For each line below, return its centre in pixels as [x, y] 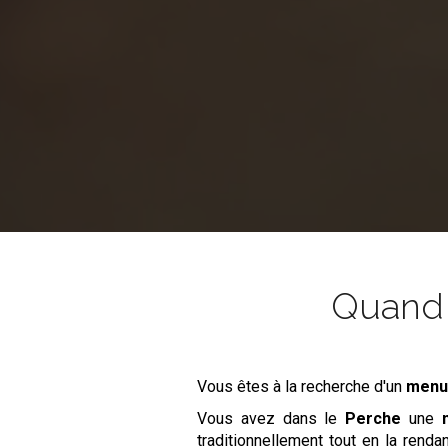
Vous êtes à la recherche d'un [302, 386]
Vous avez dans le [271, 418]
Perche [373, 418]
